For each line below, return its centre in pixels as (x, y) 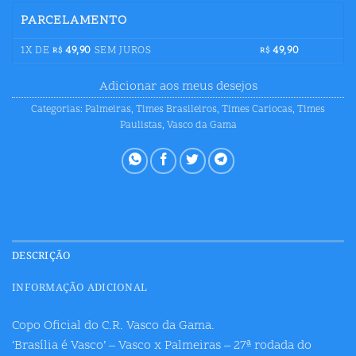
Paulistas (141, 126)
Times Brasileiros (176, 110)
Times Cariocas (257, 110)
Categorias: (58, 110)
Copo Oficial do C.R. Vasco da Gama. (113, 326)
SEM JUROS (122, 51)
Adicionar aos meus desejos (178, 87)
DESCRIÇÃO (42, 256)
